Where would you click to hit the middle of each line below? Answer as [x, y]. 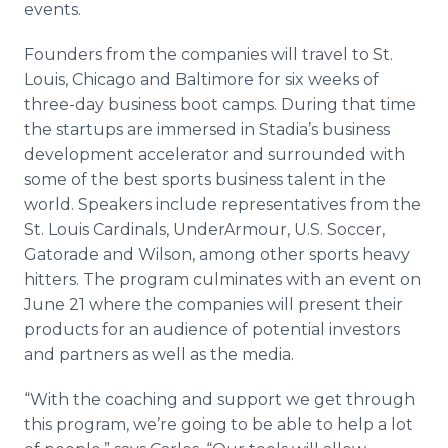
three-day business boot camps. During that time [220, 104]
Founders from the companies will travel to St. [208, 54]
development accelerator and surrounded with [214, 154]
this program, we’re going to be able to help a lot [218, 424]
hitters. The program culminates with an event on [222, 279]
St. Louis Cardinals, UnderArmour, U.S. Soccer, [204, 229]
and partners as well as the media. [159, 354]
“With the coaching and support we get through [219, 399]
